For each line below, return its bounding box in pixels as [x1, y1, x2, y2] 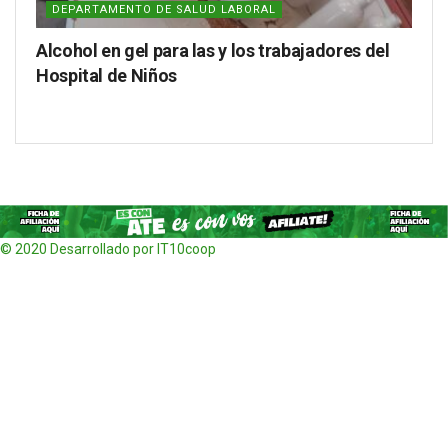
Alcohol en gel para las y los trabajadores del [36, 39, 390, 61]
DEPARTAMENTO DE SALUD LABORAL [52, 2, 276, 16]
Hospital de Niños [36, 64, 177, 86]
